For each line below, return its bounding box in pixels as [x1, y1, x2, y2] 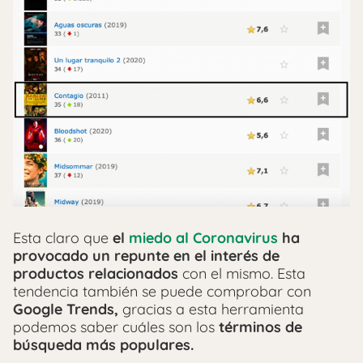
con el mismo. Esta [178, 264, 305, 284]
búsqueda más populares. [13, 335, 194, 355]
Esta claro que [13, 228, 113, 248]
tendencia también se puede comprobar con [13, 282, 311, 301]
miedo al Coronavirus [129, 228, 278, 248]
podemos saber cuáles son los [13, 318, 219, 337]
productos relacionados [13, 264, 178, 284]
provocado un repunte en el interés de [13, 246, 280, 266]
